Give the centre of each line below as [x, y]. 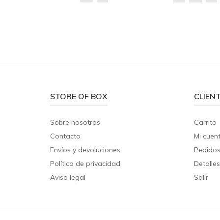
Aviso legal [68, 178]
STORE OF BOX [79, 96]
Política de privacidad [85, 164]
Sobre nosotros [75, 123]
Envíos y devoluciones [85, 150]
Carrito [205, 123]
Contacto [65, 136]
